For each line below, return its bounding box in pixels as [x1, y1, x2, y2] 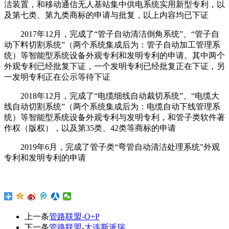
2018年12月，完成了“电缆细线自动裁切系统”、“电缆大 [4, 91, 219, 100]
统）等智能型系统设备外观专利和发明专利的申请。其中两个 [4, 51, 225, 60]
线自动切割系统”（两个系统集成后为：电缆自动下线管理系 [4, 102, 220, 111]
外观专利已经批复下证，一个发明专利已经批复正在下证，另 [4, 61, 225, 71]
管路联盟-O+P [49, 212, 100, 221]
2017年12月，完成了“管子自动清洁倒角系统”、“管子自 [4, 29, 219, 38]
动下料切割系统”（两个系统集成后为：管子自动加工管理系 [4, 40, 220, 49]
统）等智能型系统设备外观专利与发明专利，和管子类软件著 [4, 112, 225, 122]
